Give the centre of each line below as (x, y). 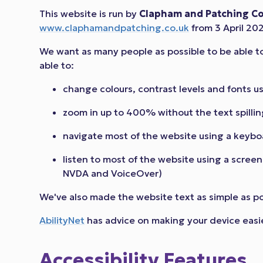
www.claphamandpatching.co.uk (114, 28)
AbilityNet (62, 220)
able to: (57, 65)
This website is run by (90, 14)
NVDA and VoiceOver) (113, 173)
